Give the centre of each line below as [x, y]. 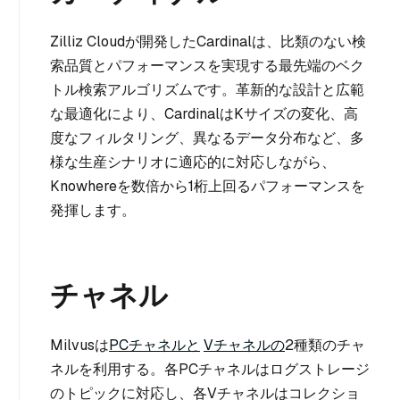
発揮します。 [93, 210]
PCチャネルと [154, 345]
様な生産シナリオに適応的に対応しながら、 [193, 162]
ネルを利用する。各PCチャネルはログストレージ [210, 369]
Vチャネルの [244, 345]
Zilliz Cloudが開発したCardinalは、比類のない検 [208, 42]
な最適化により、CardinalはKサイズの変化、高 [204, 114]
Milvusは [79, 345]
